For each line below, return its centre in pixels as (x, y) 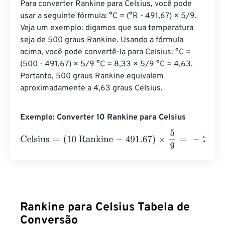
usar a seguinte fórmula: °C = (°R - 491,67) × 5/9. (109, 16)
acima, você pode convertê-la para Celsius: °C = (106, 52)
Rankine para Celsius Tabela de (105, 208)
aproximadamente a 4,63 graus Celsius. (91, 89)
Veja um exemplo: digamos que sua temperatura (108, 28)
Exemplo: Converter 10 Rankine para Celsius (103, 118)
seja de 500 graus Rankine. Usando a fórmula (103, 40)
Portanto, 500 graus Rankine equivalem (93, 77)
